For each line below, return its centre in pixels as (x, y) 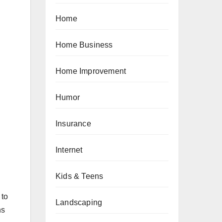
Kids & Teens (80, 176)
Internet (69, 150)
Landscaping (79, 202)
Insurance (73, 124)
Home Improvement (91, 71)
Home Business (84, 45)
